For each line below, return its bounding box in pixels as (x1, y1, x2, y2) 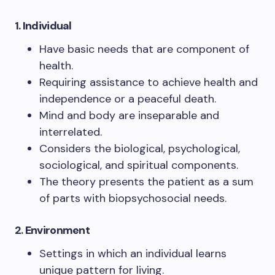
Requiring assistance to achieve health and (39, 74, 258, 90)
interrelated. (39, 124, 102, 139)
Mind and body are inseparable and (39, 107, 219, 123)
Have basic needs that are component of (39, 41, 249, 56)
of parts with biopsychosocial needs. (39, 190, 227, 206)
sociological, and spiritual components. (39, 157, 238, 172)
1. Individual (15, 18, 72, 33)
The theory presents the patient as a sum (39, 174, 254, 189)
